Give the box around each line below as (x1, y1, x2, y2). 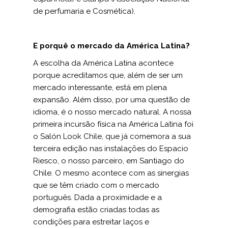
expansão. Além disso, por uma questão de (33, 95, 190, 104)
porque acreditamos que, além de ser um (33, 71, 183, 80)
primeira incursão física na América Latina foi (33, 120, 193, 129)
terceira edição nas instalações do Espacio (33, 144, 188, 153)
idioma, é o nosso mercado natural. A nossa (33, 107, 191, 117)
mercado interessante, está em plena (33, 83, 167, 92)
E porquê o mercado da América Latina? (33, 41, 190, 50)
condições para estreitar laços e (33, 217, 149, 226)
